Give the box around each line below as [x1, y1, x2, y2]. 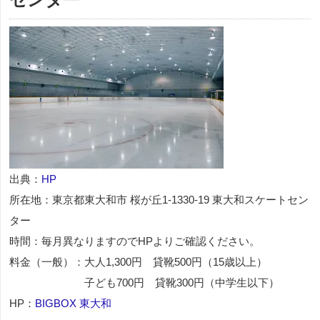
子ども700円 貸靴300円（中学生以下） [9, 276, 279, 289]
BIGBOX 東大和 [35, 296, 111, 309]
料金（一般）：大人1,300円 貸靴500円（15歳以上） [9, 255, 267, 268]
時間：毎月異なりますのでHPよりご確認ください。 [9, 234, 260, 247]
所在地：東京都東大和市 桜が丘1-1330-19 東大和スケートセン [9, 193, 309, 206]
